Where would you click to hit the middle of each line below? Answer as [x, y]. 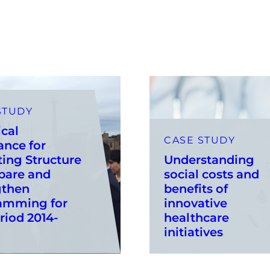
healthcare [196, 217]
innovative [196, 203]
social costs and [212, 174]
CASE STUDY [199, 140]
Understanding [209, 159]
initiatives [193, 232]
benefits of [196, 188]
